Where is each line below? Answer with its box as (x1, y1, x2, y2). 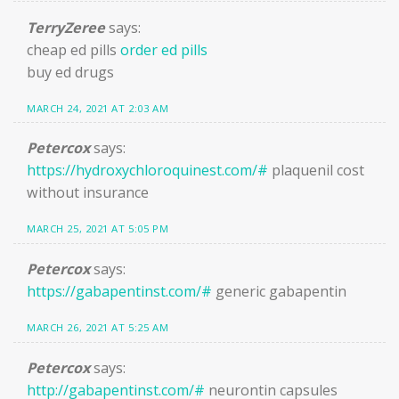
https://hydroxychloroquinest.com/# (27, 160, 268, 181)
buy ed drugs (27, 61, 114, 82)
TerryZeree (27, 17, 105, 37)
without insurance (27, 183, 149, 203)
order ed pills (120, 39, 208, 60)
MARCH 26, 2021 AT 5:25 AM (27, 321, 169, 335)
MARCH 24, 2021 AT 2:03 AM (27, 101, 169, 115)
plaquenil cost (268, 160, 364, 181)
